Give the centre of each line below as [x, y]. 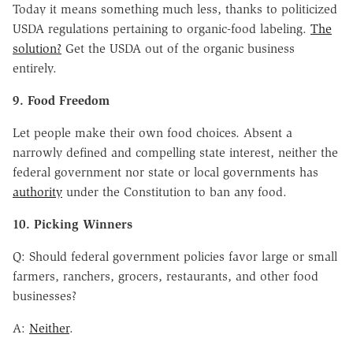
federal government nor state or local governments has [165, 172]
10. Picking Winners [72, 224]
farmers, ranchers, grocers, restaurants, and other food [165, 276]
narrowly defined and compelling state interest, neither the [175, 152]
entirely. [35, 68]
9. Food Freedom [61, 100]
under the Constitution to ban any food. [175, 191]
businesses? [45, 295]
